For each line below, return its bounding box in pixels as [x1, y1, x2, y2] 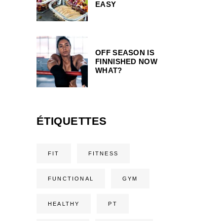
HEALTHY [48, 200, 80, 207]
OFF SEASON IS [95, 48, 154, 57]
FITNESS [88, 150, 119, 156]
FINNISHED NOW [95, 57, 157, 66]
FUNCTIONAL [48, 175, 94, 182]
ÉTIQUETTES [37, 114, 107, 127]
